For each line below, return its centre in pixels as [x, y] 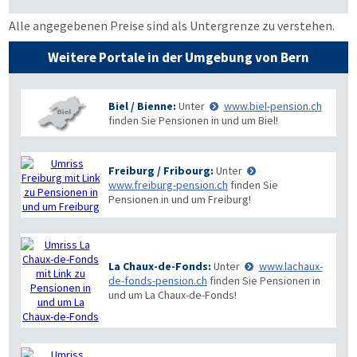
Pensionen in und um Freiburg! [180, 199]
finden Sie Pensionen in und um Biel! [193, 120]
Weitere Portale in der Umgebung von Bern [178, 57]
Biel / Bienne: [142, 106]
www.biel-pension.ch [273, 106]
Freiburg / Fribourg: [161, 171]
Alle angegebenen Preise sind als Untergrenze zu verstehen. [172, 25]
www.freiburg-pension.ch [168, 185]
